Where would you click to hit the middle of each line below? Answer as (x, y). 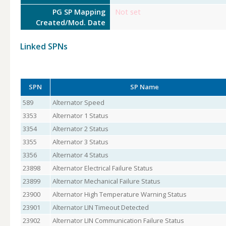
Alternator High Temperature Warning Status (119, 194)
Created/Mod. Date (71, 22)
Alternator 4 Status (80, 155)
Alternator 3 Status (80, 142)
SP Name (145, 87)
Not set (128, 12)
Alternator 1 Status (80, 116)
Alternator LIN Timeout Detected (100, 207)
